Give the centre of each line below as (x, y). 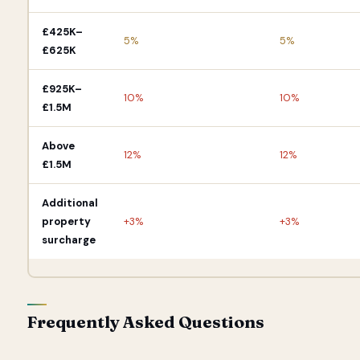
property (66, 221)
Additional (70, 202)
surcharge (68, 239)
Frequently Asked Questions (146, 321)
